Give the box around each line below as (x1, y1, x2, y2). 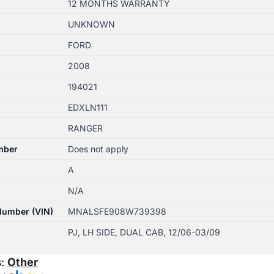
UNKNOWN (67, 18, 115, 29)
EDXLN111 (67, 102, 108, 113)
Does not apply (67, 143, 128, 154)
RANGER (67, 122, 103, 133)
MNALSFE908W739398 (67, 206, 166, 217)
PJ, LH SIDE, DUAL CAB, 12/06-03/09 (67, 226, 220, 237)
